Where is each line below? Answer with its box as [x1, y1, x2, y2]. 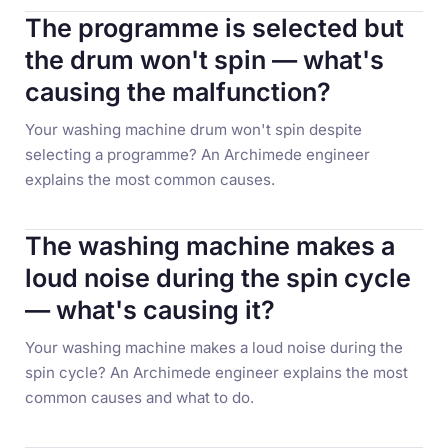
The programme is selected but [25, 13, 405, 44]
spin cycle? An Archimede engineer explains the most [25, 362, 409, 382]
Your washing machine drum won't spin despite [25, 119, 363, 139]
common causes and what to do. [25, 387, 255, 407]
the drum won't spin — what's [25, 45, 385, 76]
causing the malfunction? [25, 77, 332, 108]
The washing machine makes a [25, 231, 396, 262]
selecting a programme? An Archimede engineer [25, 144, 371, 164]
